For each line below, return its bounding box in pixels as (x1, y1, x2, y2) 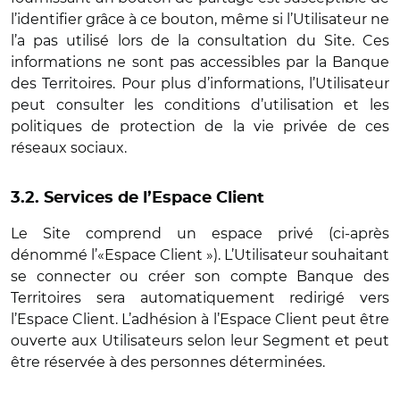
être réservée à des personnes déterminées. (11, 354, 329, 371)
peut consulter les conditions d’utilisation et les (11, 96, 389, 113)
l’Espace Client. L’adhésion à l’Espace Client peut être (11, 311, 389, 328)
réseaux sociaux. (11, 139, 127, 156)
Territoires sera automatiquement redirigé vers (11, 289, 389, 306)
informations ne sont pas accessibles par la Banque (11, 54, 389, 71)
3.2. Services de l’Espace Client (11, 190, 264, 206)
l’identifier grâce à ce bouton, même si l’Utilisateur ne (11, 11, 389, 28)
